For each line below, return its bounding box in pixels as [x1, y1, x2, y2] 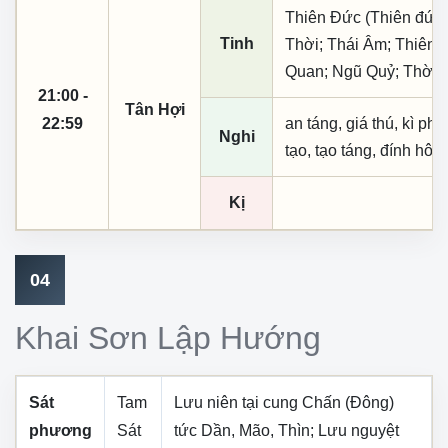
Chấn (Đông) [302, 393, 394, 411]
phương [29, 421, 92, 439]
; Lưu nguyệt [310, 421, 399, 439]
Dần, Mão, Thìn [201, 421, 310, 439]
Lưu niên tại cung [174, 393, 302, 411]
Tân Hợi [124, 100, 185, 118]
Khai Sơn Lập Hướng [15, 319, 321, 356]
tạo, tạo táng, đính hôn [285, 141, 442, 159]
